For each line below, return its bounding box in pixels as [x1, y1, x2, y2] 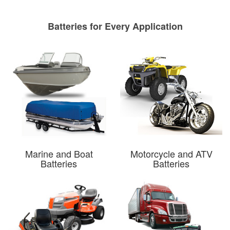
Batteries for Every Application [47, 19, 183, 33]
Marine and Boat [25, 146, 93, 160]
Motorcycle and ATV [130, 146, 213, 160]
